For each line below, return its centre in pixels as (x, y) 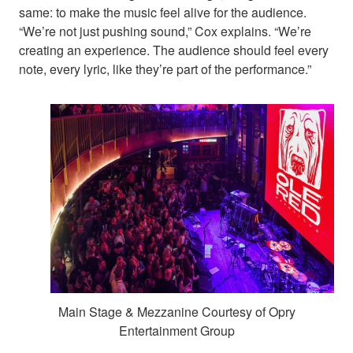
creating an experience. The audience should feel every (174, 50)
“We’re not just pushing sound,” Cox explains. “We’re (165, 31)
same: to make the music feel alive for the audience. (163, 12)
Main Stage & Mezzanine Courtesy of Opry (176, 311)
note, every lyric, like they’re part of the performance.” (165, 69)
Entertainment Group (176, 330)
